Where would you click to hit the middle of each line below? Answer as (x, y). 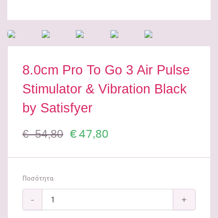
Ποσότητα (38, 178)
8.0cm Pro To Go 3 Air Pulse (106, 70)
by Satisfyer (57, 108)
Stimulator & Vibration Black (105, 89)
